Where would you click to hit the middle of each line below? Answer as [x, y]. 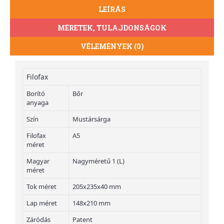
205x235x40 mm [97, 187]
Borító [36, 94]
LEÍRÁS [112, 9]
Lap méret [42, 203]
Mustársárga [91, 119]
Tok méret [41, 187]
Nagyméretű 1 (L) [98, 161]
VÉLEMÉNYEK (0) [112, 46]
